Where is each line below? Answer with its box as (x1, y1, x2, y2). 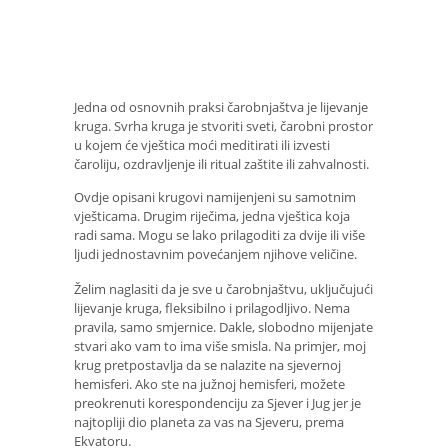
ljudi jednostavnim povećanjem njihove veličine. (74, 245, 357, 264)
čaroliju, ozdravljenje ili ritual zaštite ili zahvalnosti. (74, 154, 369, 173)
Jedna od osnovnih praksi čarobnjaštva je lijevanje (74, 97, 368, 116)
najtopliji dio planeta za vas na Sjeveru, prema (74, 412, 344, 431)
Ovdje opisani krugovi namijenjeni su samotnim (74, 188, 356, 207)
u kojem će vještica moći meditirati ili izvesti (74, 135, 330, 154)
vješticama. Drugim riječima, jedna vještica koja (74, 207, 350, 226)
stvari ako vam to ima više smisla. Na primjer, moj (74, 336, 366, 355)
